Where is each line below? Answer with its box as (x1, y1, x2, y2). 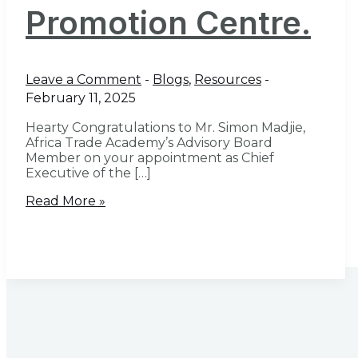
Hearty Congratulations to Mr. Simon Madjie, (26, 120, 305, 136)
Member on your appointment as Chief (26, 150, 274, 166)
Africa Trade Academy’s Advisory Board (26, 135, 272, 151)
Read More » (26, 193, 105, 209)
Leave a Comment (26, 72, 141, 88)
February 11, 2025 (26, 90, 136, 106)
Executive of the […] (26, 165, 151, 181)
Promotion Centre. (26, 2, 311, 42)
